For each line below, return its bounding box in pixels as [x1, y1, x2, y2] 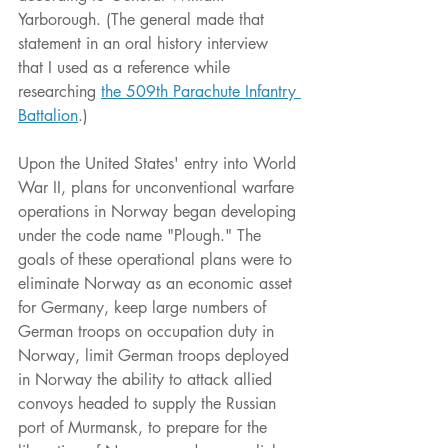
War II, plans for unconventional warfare [18, 177, 299, 199]
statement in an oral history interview [18, 33, 273, 55]
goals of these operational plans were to [18, 249, 297, 271]
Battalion [18, 105, 78, 127]
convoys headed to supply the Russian [18, 393, 281, 415]
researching [18, 81, 101, 103]
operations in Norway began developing [18, 201, 301, 223]
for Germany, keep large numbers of [18, 297, 271, 319]
